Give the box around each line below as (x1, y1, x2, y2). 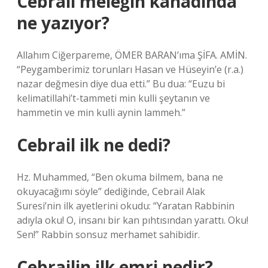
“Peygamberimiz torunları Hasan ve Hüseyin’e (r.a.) (17, 63, 243, 76)
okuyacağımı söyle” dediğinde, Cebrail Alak (17, 185, 205, 198)
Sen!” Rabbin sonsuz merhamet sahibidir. (17, 228, 200, 241)
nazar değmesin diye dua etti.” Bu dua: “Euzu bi (17, 77, 225, 90)
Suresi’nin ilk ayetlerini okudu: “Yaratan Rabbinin (17, 199, 234, 212)
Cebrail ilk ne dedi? (17, 133, 170, 156)
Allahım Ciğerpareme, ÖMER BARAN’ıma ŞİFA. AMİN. (17, 48, 247, 62)
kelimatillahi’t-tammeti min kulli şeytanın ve (17, 92, 210, 105)
